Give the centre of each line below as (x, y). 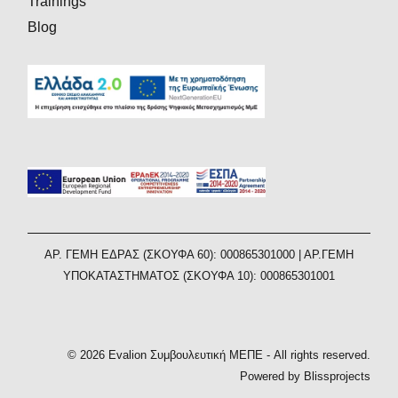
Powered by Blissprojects (305, 377)
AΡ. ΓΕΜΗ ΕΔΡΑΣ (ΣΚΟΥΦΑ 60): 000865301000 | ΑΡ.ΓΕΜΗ (199, 255)
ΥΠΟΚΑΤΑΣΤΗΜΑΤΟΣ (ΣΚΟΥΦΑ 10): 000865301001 (199, 276)
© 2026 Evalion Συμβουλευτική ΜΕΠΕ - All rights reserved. (219, 355)
